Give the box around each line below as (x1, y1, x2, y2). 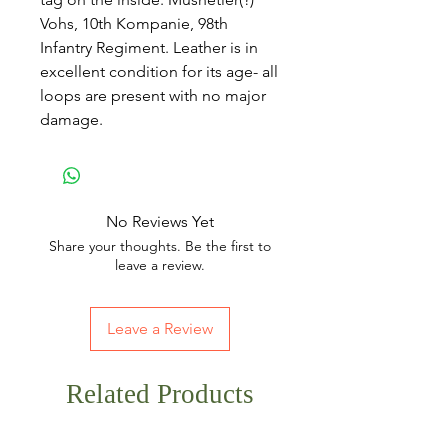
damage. (40, 110, 103, 129)
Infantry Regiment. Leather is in (40, 38, 258, 57)
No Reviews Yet (106, 212, 214, 231)
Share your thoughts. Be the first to (49, 237, 271, 255)
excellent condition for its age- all (40, 62, 278, 81)
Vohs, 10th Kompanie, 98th (40, 14, 228, 33)
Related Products (66, 379, 254, 409)
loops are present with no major (40, 86, 266, 105)
